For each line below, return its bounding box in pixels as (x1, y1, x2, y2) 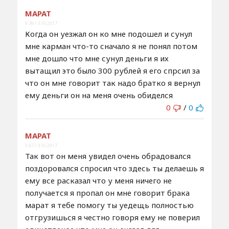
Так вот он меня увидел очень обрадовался (25, 150, 191, 161)
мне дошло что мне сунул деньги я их (25, 53, 169, 63)
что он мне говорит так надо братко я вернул (25, 77, 200, 88)
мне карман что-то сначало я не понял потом (25, 40, 197, 51)
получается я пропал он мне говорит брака (25, 187, 190, 198)
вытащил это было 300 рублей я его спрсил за (25, 65, 200, 76)
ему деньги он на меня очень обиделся (25, 89, 173, 100)
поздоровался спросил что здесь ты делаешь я (25, 163, 204, 173)
